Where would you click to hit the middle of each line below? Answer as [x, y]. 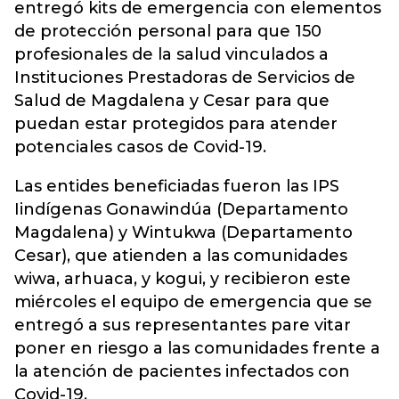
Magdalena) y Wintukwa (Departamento [183, 232]
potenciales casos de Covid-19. [140, 147]
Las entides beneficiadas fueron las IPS [177, 186]
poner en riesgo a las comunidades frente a [197, 348]
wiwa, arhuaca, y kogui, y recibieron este [183, 279]
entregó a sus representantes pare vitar [183, 325]
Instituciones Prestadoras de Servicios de [185, 77]
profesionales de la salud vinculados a [171, 54]
